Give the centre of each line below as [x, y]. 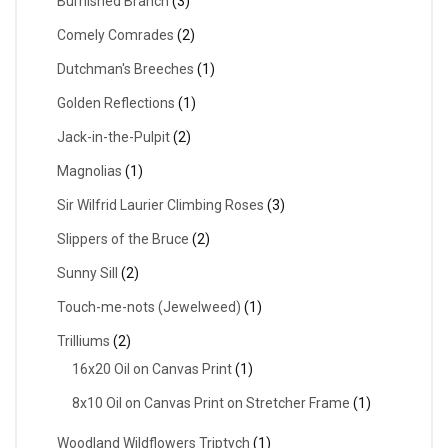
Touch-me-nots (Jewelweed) [149, 307]
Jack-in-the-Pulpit [113, 137]
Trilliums [83, 341]
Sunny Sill [87, 273]
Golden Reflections [116, 103]
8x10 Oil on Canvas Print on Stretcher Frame [211, 403]
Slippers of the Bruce [123, 239]
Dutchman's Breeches [125, 69]
